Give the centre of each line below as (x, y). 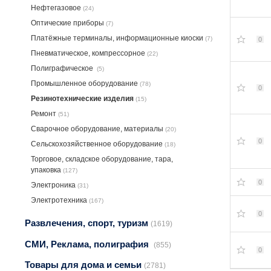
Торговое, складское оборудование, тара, (102, 159)
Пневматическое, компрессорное (89, 54)
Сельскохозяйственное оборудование (98, 144)
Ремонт (44, 114)
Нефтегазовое (57, 8)
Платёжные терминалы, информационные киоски (118, 38)
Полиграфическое (64, 69)
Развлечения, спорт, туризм (88, 223)
